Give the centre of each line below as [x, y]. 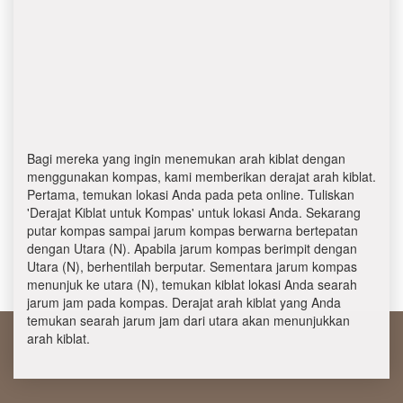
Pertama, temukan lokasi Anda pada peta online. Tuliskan [191, 194]
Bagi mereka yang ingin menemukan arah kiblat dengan [186, 158]
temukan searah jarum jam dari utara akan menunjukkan [188, 320]
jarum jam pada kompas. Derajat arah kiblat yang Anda [184, 302]
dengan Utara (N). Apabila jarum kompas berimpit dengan [192, 248]
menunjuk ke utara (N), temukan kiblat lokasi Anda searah [192, 284]
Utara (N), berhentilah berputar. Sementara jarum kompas [192, 266]
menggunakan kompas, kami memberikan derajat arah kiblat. [201, 176]
